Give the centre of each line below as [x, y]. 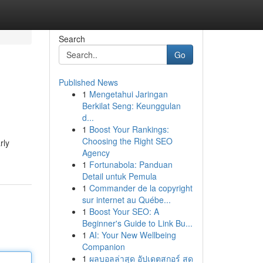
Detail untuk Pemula [119, 176]
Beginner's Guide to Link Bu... [137, 223]
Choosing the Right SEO [127, 141]
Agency [96, 153]
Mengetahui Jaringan [128, 94]
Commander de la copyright [141, 188]
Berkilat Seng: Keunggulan [131, 106]
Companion [103, 247]
